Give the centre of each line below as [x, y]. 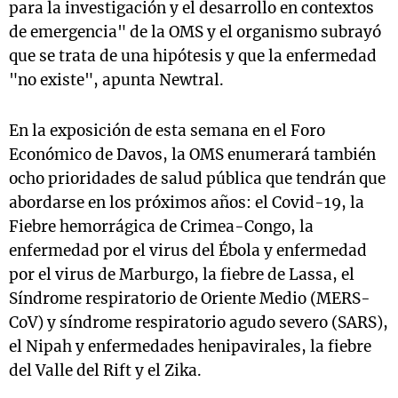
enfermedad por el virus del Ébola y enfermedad [188, 251]
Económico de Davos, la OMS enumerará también [192, 155]
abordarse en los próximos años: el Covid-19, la [187, 203]
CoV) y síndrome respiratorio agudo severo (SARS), [199, 323]
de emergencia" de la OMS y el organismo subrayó [195, 32]
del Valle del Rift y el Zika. [105, 371]
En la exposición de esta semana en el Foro [167, 131]
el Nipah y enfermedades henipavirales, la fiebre [190, 347]
